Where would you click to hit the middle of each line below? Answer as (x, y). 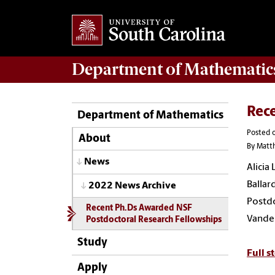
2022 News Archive (132, 186)
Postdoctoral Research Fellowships (153, 220)
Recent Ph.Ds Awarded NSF (139, 209)
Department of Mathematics (150, 115)
